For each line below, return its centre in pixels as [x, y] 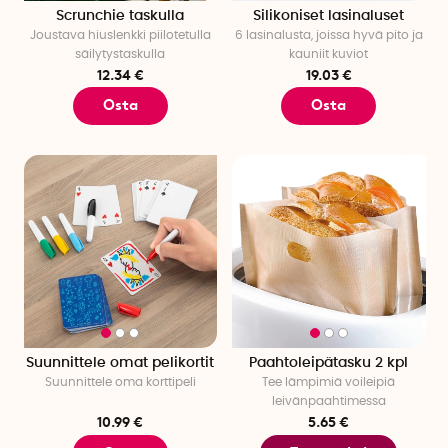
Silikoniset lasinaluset [329, 15]
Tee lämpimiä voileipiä [329, 382]
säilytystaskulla [120, 53]
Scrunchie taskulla [120, 15]
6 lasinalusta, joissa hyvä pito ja [328, 34]
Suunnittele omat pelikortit [120, 363]
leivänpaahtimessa [328, 401]
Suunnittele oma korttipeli [120, 382]
